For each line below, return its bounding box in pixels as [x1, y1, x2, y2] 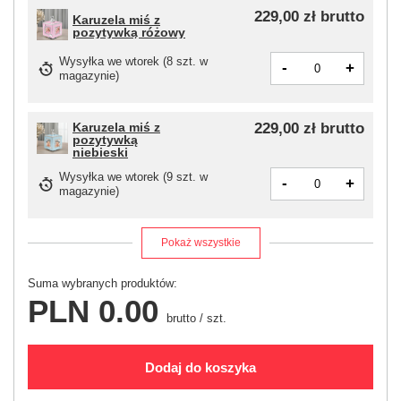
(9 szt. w [159, 169, 208, 183]
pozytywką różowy [73, 25, 185, 40]
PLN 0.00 [28, 294, 158, 329]
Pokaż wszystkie [160, 236, 241, 250]
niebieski [73, 145, 128, 160]
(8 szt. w [159, 54, 208, 68]
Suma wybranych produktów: [28, 277, 177, 291]
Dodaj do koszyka [145, 359, 256, 375]
